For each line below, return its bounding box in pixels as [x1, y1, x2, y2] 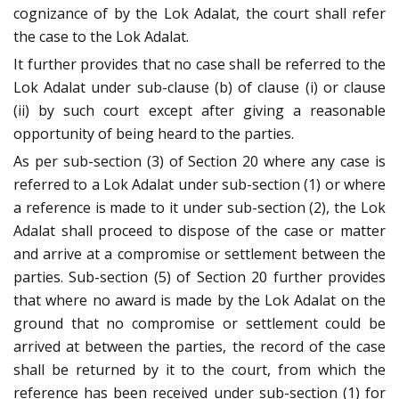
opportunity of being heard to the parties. [13, 124, 294, 144]
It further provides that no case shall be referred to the [13, 54, 386, 75]
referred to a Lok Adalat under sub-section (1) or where [13, 175, 386, 195]
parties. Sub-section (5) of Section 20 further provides [13, 267, 386, 288]
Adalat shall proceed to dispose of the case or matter [13, 221, 386, 241]
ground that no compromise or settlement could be [13, 313, 386, 334]
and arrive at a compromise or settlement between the [13, 244, 386, 265]
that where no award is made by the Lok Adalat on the [13, 290, 386, 311]
